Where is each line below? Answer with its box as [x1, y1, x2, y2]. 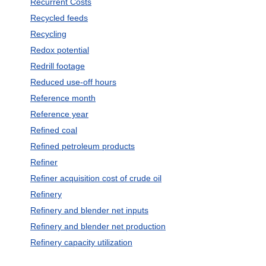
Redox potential [30, 45, 89, 55]
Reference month [30, 93, 96, 103]
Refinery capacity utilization [30, 237, 132, 247]
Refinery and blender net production [30, 221, 166, 231]
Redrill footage [30, 61, 85, 71]
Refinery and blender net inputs [30, 205, 148, 215]
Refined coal [30, 125, 77, 135]
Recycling [30, 29, 66, 39]
